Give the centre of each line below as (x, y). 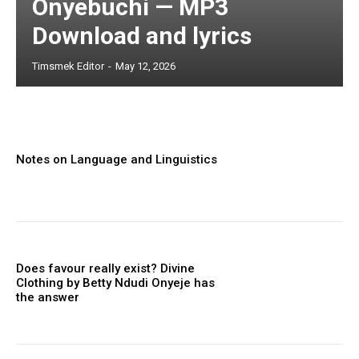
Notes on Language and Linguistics (117, 160)
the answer (48, 297)
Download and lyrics (142, 36)
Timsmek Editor (68, 67)
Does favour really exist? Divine (105, 268)
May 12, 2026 (145, 67)
